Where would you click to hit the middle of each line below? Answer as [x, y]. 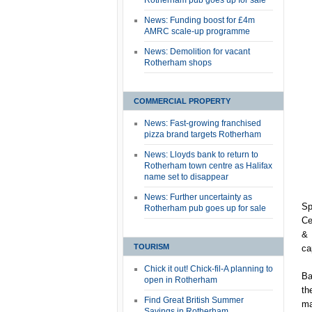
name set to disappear [186, 177]
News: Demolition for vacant [197, 52]
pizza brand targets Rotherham [203, 134]
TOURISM [151, 247]
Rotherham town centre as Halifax [208, 166]
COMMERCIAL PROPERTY [182, 101]
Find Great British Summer [194, 300]
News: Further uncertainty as [198, 197]
